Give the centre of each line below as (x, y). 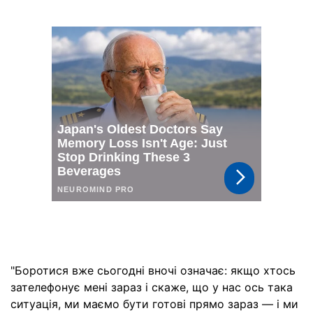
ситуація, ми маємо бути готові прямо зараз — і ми (154, 304)
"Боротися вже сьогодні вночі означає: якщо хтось (153, 270)
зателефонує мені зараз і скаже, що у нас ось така (152, 287)
